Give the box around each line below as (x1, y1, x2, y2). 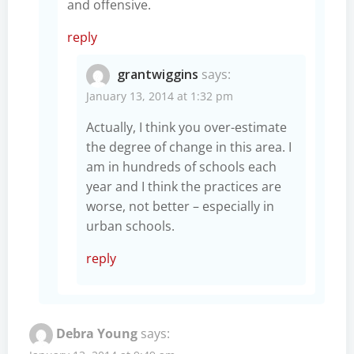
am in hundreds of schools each (86, 157, 277, 175)
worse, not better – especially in (86, 197, 274, 215)
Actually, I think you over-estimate (86, 118, 287, 136)
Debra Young (56, 324, 137, 342)
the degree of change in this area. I (86, 137, 292, 156)
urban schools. (86, 217, 175, 235)
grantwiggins (117, 65, 198, 83)
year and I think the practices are (86, 177, 281, 195)
